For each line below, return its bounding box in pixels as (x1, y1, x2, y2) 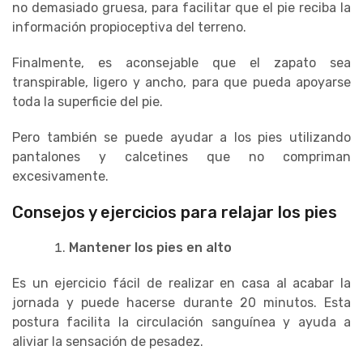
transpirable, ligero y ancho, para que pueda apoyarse (12, 74, 351, 90)
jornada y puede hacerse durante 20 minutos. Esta (12, 294, 351, 310)
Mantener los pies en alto (69, 239, 232, 255)
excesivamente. (12, 168, 109, 184)
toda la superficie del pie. (12, 93, 163, 109)
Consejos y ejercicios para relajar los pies (12, 202, 337, 222)
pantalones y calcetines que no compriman (12, 148, 351, 164)
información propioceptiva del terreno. (12, 19, 246, 35)
